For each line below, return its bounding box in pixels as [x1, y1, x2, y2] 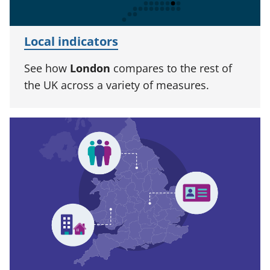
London [70, 60, 110, 75]
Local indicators [24, 33, 118, 49]
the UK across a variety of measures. [24, 77, 209, 92]
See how [24, 60, 70, 75]
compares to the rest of [110, 60, 232, 75]
